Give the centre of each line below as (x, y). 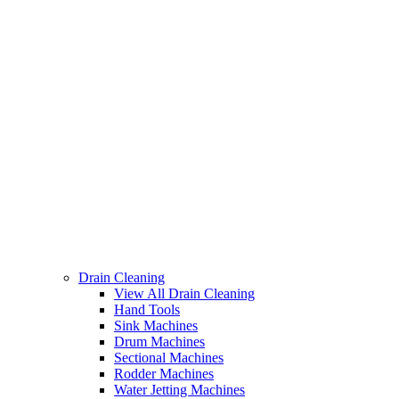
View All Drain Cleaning (184, 294)
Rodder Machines (164, 374)
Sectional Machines (169, 358)
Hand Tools (147, 310)
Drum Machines (159, 342)
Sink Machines (156, 326)
